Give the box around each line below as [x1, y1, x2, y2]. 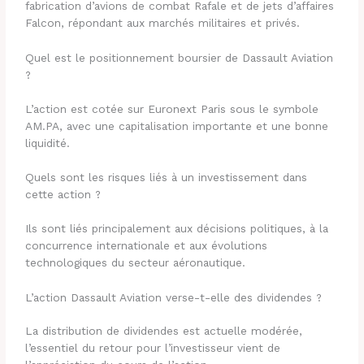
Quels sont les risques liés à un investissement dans [25, 171, 308, 184]
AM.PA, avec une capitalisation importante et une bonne [25, 119, 329, 132]
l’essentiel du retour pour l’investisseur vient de [25, 341, 281, 355]
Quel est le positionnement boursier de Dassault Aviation [25, 50, 334, 64]
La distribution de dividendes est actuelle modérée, [25, 324, 303, 338]
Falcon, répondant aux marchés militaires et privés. [25, 16, 301, 30]
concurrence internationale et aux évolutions [25, 238, 268, 252]
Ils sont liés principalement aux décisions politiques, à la [25, 221, 329, 235]
